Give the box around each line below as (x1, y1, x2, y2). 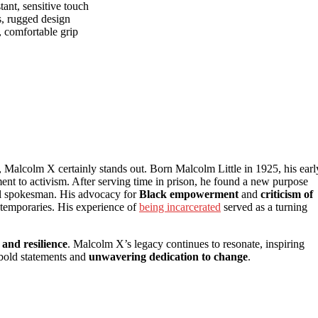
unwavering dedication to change (89, 250, 248, 263)
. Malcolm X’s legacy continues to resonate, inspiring (67, 237, 305, 250)
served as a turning (221, 200, 307, 213)
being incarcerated (139, 200, 221, 213)
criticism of (261, 187, 313, 200)
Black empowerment (139, 187, 238, 200)
